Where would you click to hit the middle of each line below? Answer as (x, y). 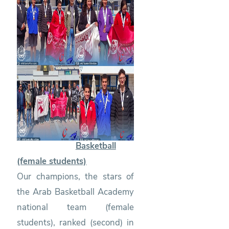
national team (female (76, 207)
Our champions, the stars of (76, 176)
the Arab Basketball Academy (76, 192)
